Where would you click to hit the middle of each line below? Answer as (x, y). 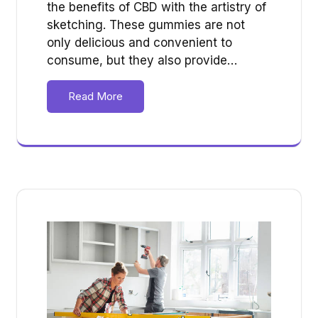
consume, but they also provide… (142, 60)
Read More (95, 96)
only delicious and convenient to (139, 42)
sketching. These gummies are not (146, 24)
